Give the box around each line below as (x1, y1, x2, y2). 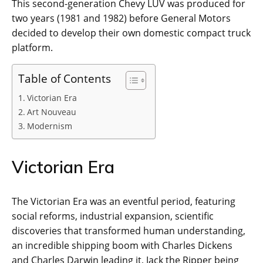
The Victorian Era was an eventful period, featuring (12, 195, 235, 208)
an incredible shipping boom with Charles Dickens (12, 239, 232, 252)
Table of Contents (18, 70, 111, 87)
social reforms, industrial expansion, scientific (12, 210, 214, 223)
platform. (12, 41, 53, 55)
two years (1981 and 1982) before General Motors (12, 12, 231, 25)
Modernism (26, 120, 72, 132)
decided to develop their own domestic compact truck (12, 26, 251, 40)
